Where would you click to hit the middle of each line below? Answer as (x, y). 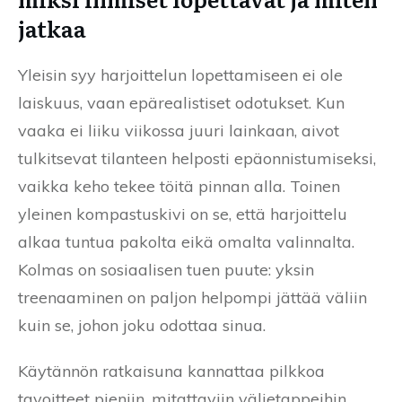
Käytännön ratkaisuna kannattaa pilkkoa (171, 371)
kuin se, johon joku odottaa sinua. (142, 326)
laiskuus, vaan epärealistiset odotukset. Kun (181, 103)
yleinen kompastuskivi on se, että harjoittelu (183, 214)
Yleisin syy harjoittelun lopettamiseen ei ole (180, 75)
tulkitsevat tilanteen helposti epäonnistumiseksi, (197, 159)
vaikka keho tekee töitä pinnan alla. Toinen (179, 187)
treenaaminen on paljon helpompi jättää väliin (192, 298)
